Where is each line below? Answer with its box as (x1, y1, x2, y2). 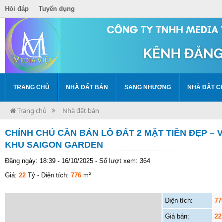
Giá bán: (165, 212, 189, 220)
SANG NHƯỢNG (124, 83, 171, 91)
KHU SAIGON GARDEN (5, 139, 103, 150)
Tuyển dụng (39, 4, 75, 12)
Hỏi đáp (5, 4, 29, 12)
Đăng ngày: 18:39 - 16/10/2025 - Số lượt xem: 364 (5, 157, 150, 165)
